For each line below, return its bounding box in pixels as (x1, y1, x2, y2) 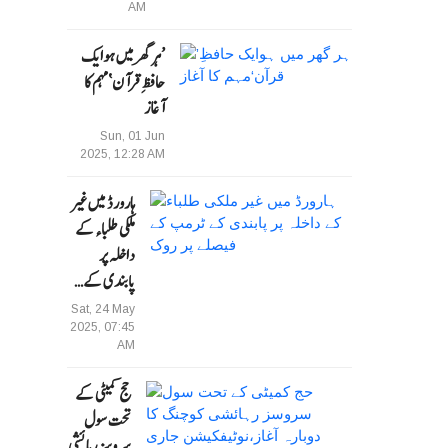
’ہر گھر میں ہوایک (81, 43, 166, 70)
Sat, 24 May (71, 302, 136, 317)
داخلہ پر (99, 242, 136, 269)
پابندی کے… (74, 268, 136, 295)
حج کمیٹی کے (74, 381, 131, 408)
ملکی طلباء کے (75, 216, 136, 243)
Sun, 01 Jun (100, 129, 166, 144)
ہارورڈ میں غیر (70, 190, 136, 217)
